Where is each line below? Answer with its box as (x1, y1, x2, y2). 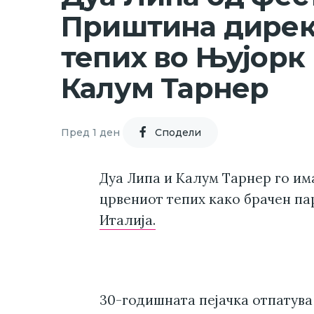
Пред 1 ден (61, 125, 120, 139)
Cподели (155, 125, 201, 139)
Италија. (100, 212, 156, 229)
